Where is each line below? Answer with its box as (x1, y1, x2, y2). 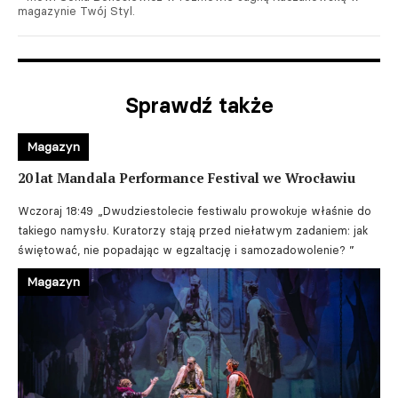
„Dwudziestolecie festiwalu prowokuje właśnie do (98, 204, 371, 218)
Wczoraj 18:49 (18, 204, 93, 218)
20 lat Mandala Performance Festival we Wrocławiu (18, 169, 355, 187)
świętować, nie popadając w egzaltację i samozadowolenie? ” (18, 243, 354, 257)
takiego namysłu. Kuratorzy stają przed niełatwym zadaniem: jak (18, 224, 368, 237)
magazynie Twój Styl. (18, 4, 135, 18)
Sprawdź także (124, 92, 274, 118)
